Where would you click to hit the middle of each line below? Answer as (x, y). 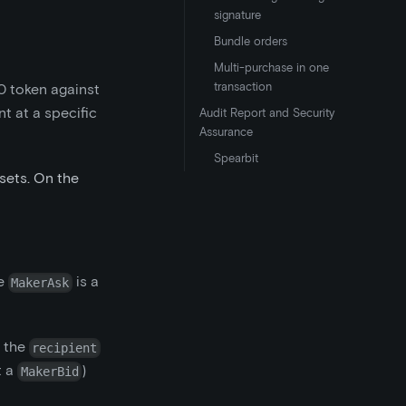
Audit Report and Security (267, 113)
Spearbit (236, 158)
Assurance (226, 132)
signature (237, 15)
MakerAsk (40, 282)
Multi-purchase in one (271, 68)
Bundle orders (251, 41)
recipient (65, 348)
